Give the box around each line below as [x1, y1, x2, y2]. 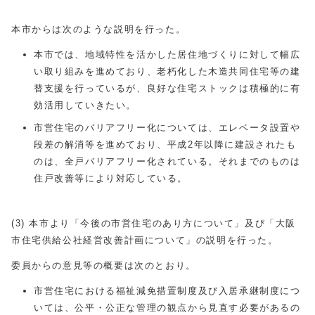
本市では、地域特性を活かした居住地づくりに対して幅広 [34, 49, 301, 60]
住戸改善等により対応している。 [34, 173, 198, 184]
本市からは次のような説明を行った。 [11, 24, 186, 34]
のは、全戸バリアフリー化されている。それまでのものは [34, 156, 301, 167]
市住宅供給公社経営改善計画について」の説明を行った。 [11, 235, 278, 245]
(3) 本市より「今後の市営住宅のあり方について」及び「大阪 [11, 218, 297, 229]
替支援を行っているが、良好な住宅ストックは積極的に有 [34, 83, 301, 94]
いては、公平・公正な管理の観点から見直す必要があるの [34, 302, 301, 313]
